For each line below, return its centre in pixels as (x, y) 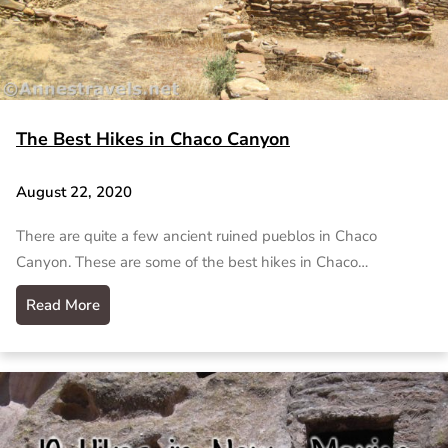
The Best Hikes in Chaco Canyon (153, 138)
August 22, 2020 (74, 192)
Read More (63, 305)
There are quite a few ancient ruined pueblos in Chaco (196, 236)
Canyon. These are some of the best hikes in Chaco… (192, 262)
